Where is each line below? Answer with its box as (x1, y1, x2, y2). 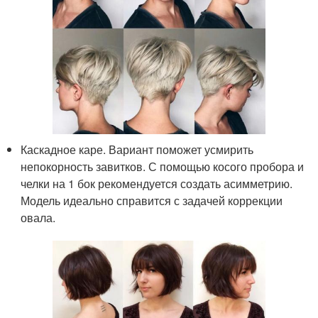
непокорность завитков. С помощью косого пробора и (21, 158, 305, 175)
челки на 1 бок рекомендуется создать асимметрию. (21, 175, 293, 192)
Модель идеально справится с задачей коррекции (21, 192, 283, 209)
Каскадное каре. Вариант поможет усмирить (21, 141, 254, 158)
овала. (21, 209, 56, 226)
